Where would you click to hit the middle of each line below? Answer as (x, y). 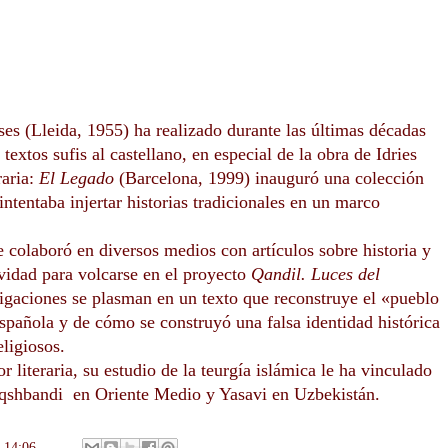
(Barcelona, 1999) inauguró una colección (269, 178)
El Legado (76, 178)
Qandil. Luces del (315, 274)
